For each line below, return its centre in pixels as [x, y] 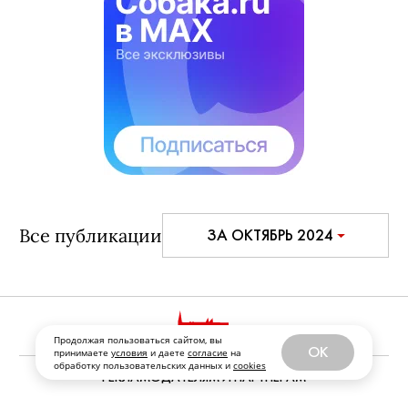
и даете [168, 352]
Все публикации [91, 235]
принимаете [82, 352]
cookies [250, 365]
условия [129, 352]
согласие [208, 352]
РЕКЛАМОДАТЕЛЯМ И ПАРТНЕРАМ [204, 377]
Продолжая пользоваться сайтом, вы [138, 340]
